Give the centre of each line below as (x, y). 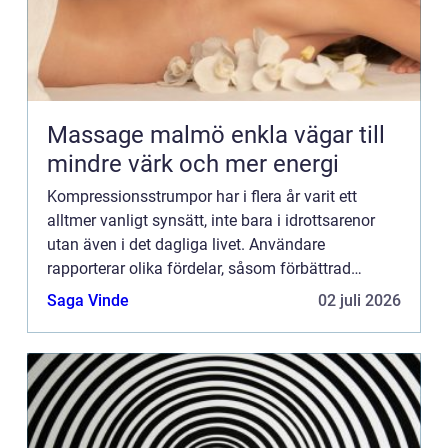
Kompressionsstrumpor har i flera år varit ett (202, 196)
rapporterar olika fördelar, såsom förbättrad (199, 268)
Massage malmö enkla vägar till (139, 134)
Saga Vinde (88, 300)
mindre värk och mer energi (193, 163)
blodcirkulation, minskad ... (141, 292)
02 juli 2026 (359, 300)
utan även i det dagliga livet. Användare (186, 244)
